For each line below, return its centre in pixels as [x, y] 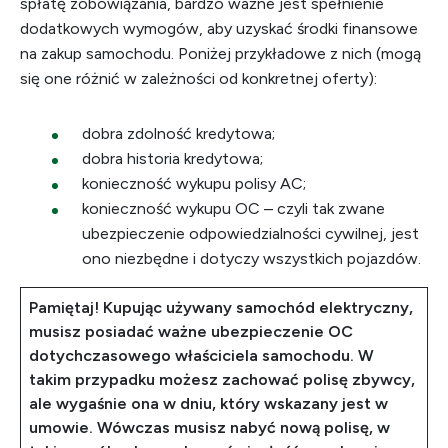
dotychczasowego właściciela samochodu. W [201, 355]
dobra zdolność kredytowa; [178, 133]
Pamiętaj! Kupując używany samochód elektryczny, [221, 307]
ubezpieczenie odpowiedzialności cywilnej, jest [250, 233]
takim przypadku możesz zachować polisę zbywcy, [222, 379]
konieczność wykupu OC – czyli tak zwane [233, 208]
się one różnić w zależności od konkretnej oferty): [198, 78]
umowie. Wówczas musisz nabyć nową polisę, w [209, 427]
